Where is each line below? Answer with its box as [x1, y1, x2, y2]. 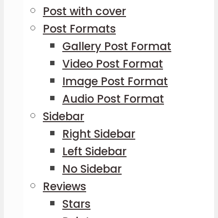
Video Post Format [62, 56, 163, 72]
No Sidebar [62, 161, 122, 177]
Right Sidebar [62, 126, 135, 142]
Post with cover [43, 3, 126, 19]
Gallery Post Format [62, 38, 171, 54]
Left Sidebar [62, 144, 127, 160]
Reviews [43, 179, 86, 195]
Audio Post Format [62, 91, 164, 107]
